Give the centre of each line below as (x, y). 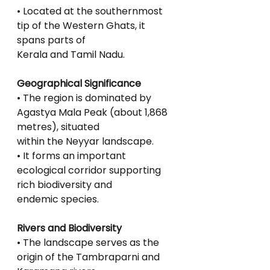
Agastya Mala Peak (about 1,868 (93, 112)
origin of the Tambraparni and (89, 257)
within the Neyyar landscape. (85, 141)
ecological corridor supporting (90, 170)
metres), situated (58, 127)
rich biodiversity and (64, 185)
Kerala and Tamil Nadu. (71, 55)
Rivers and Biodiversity (69, 228)
